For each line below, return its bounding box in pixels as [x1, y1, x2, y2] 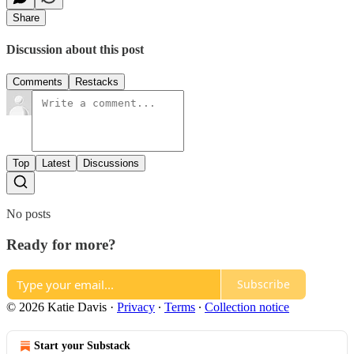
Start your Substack [34, 339, 130, 352]
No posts [6, 207, 51, 221]
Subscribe [237, 277, 290, 292]
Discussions [83, 157, 139, 170]
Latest [42, 157, 70, 170]
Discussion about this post [6, 42, 144, 56]
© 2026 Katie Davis [6, 299, 107, 314]
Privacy [117, 299, 155, 314]
